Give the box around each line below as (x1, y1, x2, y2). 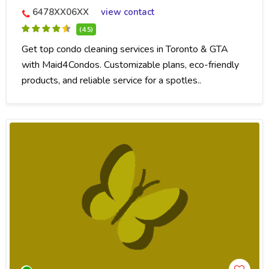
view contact (101, 6, 154, 19)
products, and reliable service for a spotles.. (22, 74, 201, 88)
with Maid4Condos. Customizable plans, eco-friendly (22, 58, 239, 72)
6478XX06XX (32, 6, 89, 19)
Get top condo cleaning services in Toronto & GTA (22, 43, 228, 56)
